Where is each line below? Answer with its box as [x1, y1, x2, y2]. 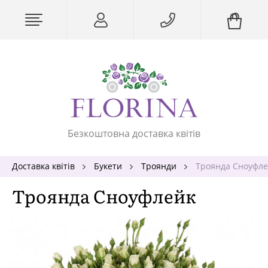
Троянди [141, 160, 176, 172]
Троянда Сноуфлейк [12, 182, 196, 209]
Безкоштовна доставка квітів [68, 126, 200, 140]
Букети [94, 160, 122, 172]
